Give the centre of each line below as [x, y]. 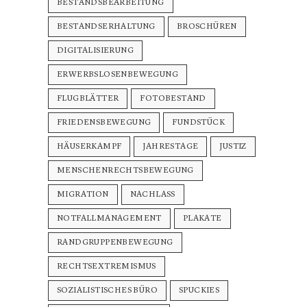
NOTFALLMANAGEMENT [109, 219]
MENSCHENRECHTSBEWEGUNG [125, 171]
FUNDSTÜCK [199, 123]
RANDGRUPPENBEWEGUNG [115, 243]
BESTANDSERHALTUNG [106, 27]
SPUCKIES [199, 291]
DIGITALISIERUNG [95, 51]
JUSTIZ [233, 147]
